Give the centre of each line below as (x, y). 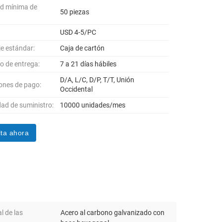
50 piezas (75, 12)
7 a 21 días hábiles (88, 64)
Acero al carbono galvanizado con (112, 213)
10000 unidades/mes (93, 105)
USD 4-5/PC (78, 32)
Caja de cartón (83, 48)
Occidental (77, 89)
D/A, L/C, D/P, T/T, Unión (97, 80)
